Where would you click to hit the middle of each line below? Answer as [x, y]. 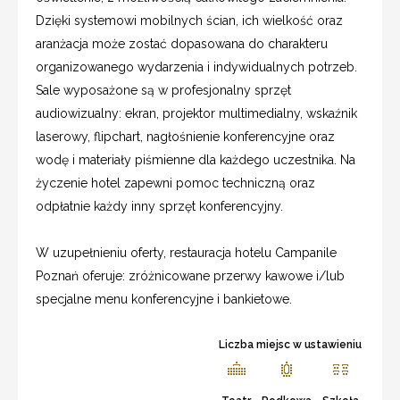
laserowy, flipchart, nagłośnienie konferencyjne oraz [185, 136]
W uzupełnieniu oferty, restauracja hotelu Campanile [186, 252]
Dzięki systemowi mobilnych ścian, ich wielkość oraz [189, 20]
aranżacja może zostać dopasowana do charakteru [182, 43]
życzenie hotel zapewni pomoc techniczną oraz [175, 183]
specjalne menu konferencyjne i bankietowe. [164, 299]
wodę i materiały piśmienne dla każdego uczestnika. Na [196, 159]
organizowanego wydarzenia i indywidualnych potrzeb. [196, 67]
